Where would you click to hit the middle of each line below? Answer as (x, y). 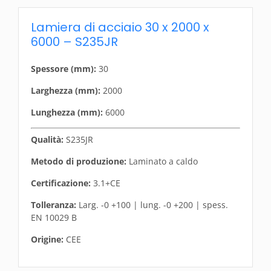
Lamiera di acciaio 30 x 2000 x (120, 27)
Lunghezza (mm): (67, 112)
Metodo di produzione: (79, 161)
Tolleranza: (54, 205)
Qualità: (47, 139)
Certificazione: (61, 183)
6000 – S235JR (74, 42)
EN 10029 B (54, 217)
